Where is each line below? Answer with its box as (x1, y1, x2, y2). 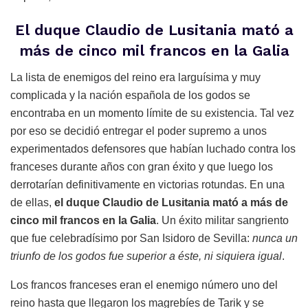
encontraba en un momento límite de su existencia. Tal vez (10, 107, 294, 119)
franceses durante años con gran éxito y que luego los (10, 161, 273, 173)
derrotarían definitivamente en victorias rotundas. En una (10, 179, 285, 190)
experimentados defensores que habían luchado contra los (10, 143, 296, 155)
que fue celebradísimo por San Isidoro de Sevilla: (10, 232, 252, 244)
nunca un (252, 232, 298, 244)
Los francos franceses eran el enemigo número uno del (10, 279, 278, 291)
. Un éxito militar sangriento (156, 214, 289, 226)
